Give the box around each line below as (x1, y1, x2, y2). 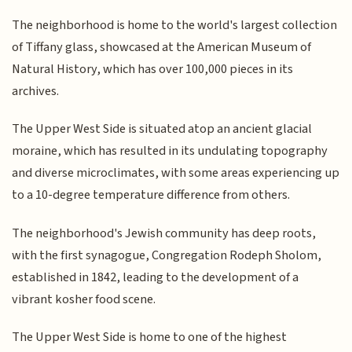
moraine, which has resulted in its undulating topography (12, 141, 328, 161)
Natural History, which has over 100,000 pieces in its (12, 59, 294, 79)
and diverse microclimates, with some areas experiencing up (12, 163, 340, 183)
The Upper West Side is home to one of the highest (12, 328, 288, 347)
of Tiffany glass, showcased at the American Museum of (12, 37, 312, 57)
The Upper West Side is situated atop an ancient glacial (12, 119, 313, 139)
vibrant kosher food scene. (12, 289, 156, 309)
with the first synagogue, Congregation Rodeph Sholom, (12, 245, 322, 265)
